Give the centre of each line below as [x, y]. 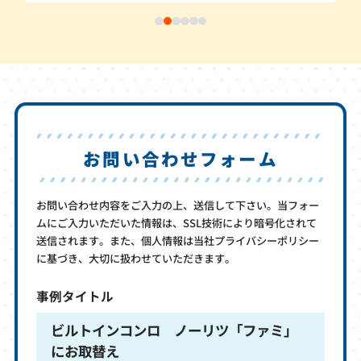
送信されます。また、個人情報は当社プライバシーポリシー [178, 241]
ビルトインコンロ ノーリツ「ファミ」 [174, 330]
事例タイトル [75, 295]
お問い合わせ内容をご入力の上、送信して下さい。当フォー [178, 205]
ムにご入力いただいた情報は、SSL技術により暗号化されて [177, 223]
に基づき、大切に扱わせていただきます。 [136, 259]
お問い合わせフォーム [180, 158]
